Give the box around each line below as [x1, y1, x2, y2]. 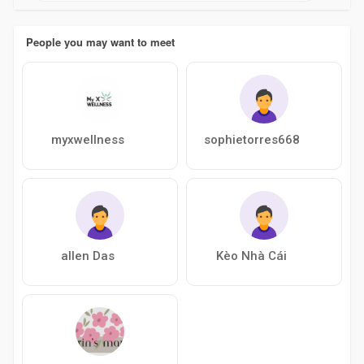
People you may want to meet [25, 33, 175, 50]
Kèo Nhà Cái [216, 248, 288, 263]
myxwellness [50, 132, 124, 147]
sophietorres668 [203, 132, 300, 147]
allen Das [60, 248, 115, 263]
